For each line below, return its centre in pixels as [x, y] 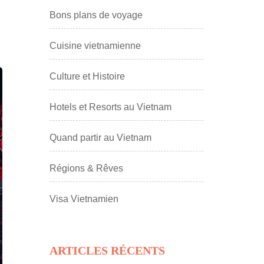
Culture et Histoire [87, 76]
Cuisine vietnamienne [95, 45]
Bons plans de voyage [96, 15]
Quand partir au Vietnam [100, 137]
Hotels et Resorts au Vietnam [110, 107]
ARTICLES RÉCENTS [107, 250]
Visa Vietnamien [84, 199]
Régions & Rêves [86, 168]
